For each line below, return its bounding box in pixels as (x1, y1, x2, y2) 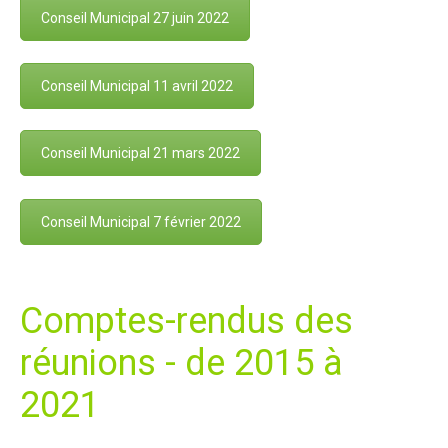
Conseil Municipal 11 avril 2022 (41, 77, 233, 94)
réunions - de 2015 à (20, 341, 343, 384)
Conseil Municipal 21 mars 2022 (41, 145, 240, 162)
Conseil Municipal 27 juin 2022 (41, 9, 229, 26)
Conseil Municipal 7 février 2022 (41, 214, 241, 231)
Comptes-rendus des (20, 299, 353, 342)
